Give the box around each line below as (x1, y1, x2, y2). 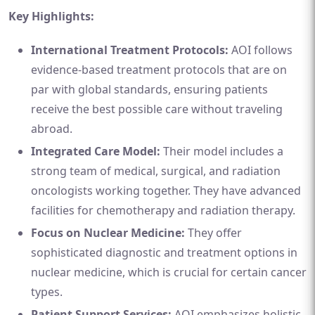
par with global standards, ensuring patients (31, 82, 268, 97)
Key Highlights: (8, 8, 94, 24)
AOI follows (229, 42, 292, 58)
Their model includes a (160, 143, 283, 159)
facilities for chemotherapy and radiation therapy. (31, 202, 295, 218)
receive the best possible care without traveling (31, 101, 283, 117)
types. (31, 284, 63, 300)
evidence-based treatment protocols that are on (31, 62, 287, 77)
